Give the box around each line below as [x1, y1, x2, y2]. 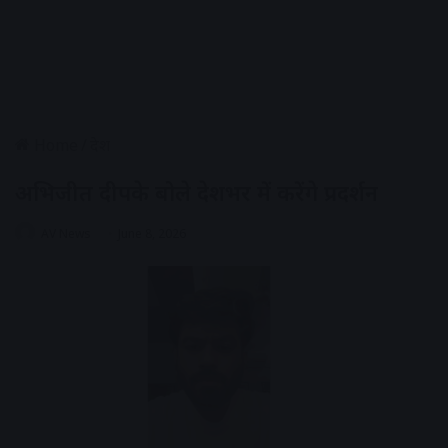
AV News [41, 224, 91, 242]
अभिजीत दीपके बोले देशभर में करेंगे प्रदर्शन [15, 176, 378, 207]
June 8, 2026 [118, 224, 186, 242]
